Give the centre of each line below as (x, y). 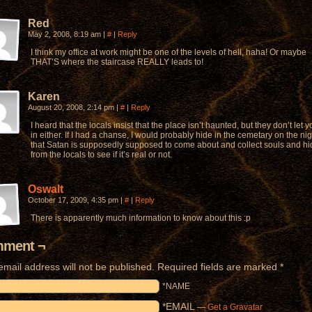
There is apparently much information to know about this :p (141, 218)
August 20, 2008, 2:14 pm (72, 107)
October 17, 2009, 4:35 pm (74, 200)
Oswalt (46, 189)
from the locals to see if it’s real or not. (101, 155)
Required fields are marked (217, 267)
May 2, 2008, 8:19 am (65, 34)
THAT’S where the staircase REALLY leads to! (117, 62)
